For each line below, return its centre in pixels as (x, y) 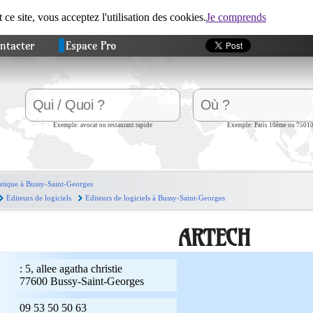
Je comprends (236, 17)
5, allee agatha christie (73, 269)
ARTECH (214, 238)
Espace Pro (91, 45)
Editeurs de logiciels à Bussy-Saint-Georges (155, 198)
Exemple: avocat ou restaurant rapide (102, 125)
